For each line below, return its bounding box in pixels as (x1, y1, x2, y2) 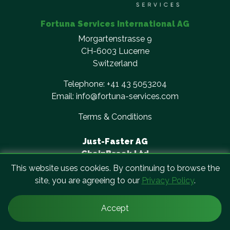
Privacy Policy (141, 176, 194, 186)
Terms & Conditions (78, 112, 152, 122)
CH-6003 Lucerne (81, 46, 149, 56)
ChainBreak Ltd (81, 149, 149, 159)
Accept (101, 203, 129, 214)
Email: (51, 91, 76, 101)
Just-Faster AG (82, 137, 148, 146)
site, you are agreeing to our (34, 176, 142, 186)
